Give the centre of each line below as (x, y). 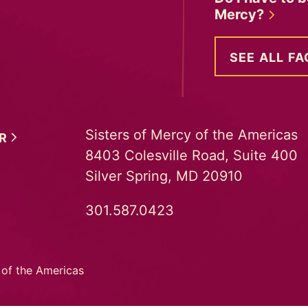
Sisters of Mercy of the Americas (191, 135)
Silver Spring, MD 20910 (164, 176)
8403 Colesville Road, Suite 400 (191, 155)
